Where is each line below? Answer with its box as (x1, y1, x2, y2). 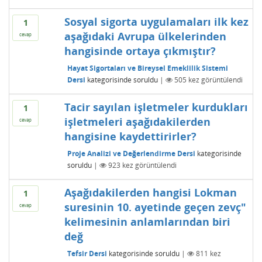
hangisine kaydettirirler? (64, 129, 196, 143)
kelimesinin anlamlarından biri (64, 215, 230, 229)
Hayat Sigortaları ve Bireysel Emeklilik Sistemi (67, 63, 228, 73)
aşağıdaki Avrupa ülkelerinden (64, 29, 226, 43)
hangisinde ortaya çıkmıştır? (64, 44, 216, 58)
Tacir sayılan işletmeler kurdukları (64, 100, 248, 114)
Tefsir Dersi (67, 248, 107, 258)
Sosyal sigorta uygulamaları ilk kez (64, 15, 249, 29)
